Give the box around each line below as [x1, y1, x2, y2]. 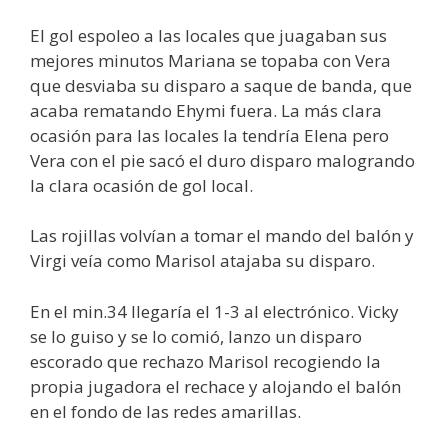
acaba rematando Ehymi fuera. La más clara [30, 98, 382, 122]
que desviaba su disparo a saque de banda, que [30, 73, 412, 97]
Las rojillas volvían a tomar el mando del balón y [30, 224, 414, 248]
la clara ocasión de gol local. [30, 173, 253, 197]
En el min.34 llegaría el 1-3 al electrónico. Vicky [30, 299, 399, 323]
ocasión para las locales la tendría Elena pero [30, 123, 389, 147]
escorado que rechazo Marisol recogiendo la [30, 349, 381, 373]
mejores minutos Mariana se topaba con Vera [30, 48, 391, 72]
